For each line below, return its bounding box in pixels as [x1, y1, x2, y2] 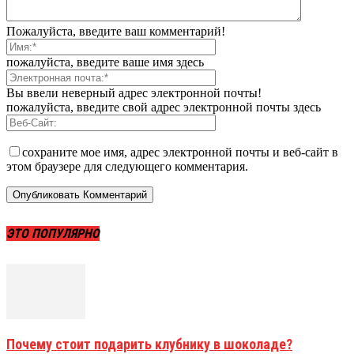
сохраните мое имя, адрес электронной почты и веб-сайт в [22, 145, 338, 160]
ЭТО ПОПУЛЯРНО [6, 225, 100, 241]
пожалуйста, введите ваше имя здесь [6, 55, 204, 70]
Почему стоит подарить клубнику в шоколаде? [6, 335, 292, 352]
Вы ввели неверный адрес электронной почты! [6, 86, 262, 100]
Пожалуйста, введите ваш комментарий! [6, 24, 225, 39]
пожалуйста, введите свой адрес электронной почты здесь [6, 100, 321, 115]
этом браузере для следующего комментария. [6, 160, 248, 174]
